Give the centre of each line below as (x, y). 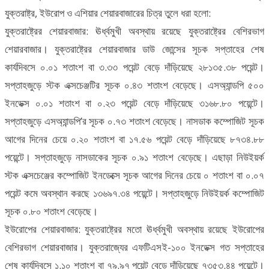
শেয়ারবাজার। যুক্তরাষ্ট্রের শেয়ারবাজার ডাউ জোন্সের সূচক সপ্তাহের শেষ (134, 49)
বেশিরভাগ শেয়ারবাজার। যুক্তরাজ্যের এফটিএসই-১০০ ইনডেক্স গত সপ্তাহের (134, 247)
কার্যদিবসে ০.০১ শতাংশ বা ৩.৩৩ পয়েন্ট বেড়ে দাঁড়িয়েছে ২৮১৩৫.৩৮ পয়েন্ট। (134, 67)
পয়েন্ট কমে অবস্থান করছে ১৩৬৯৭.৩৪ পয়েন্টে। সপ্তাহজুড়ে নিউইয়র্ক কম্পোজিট (134, 193)
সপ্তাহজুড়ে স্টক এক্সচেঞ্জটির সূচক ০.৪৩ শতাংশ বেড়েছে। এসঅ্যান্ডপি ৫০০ (134, 85)
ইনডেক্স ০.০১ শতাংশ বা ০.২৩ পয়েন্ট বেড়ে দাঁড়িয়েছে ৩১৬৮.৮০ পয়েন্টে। (134, 103)
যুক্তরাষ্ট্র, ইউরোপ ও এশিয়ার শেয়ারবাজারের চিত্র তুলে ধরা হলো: (108, 13)
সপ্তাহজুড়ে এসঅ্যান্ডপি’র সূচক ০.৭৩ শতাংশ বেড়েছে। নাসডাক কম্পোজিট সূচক (134, 121)
